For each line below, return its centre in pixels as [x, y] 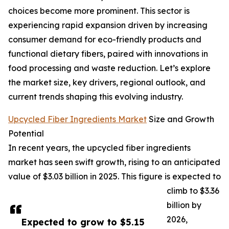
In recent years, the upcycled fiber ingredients [99, 148]
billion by [184, 205]
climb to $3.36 [193, 191]
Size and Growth [180, 119]
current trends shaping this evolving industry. [96, 97]
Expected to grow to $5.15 [83, 222]
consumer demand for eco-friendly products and [105, 40]
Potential [26, 134]
